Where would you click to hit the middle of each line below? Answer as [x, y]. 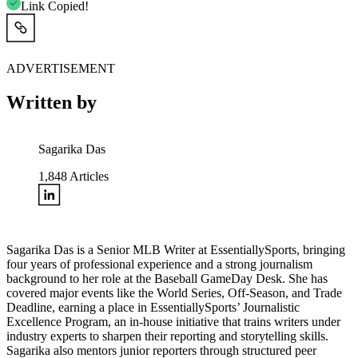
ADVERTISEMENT [61, 69]
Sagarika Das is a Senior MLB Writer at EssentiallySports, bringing [176, 250]
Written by [52, 103]
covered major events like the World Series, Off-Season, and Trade [174, 293]
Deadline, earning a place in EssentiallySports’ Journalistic [153, 308]
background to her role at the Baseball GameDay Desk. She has [167, 279]
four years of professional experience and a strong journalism [159, 265]
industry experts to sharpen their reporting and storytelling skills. [167, 336]
